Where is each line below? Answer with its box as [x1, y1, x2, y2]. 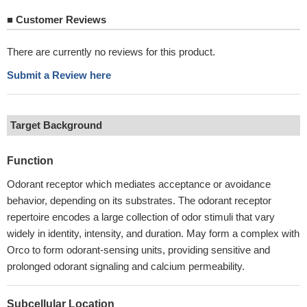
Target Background [10, 119, 102, 131]
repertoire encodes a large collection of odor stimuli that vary [7, 211, 275, 223]
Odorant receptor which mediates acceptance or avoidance [7, 178, 271, 190]
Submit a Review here [7, 69, 111, 81]
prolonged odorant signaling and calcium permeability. [7, 260, 245, 272]
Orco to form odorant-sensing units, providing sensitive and [7, 244, 270, 256]
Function [7, 155, 53, 167]
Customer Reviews [13, 14, 106, 25]
